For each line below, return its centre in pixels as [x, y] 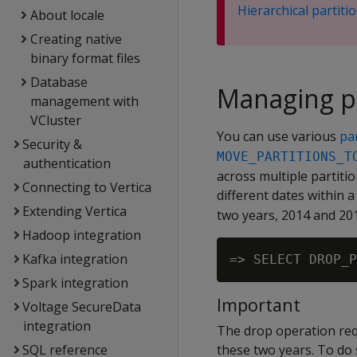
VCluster [56, 120]
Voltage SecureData [81, 307]
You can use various [278, 136]
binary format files [86, 58]
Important [259, 305]
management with [85, 101]
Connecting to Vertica [86, 187]
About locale [67, 15]
